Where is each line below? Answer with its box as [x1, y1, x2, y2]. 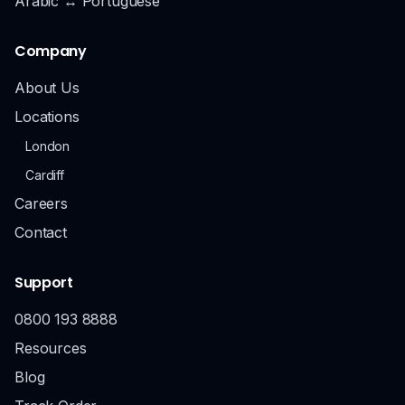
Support [14, 272, 73, 293]
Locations [14, 108, 80, 126]
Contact [14, 223, 67, 241]
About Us [14, 79, 80, 97]
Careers [14, 194, 68, 212]
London [25, 138, 71, 154]
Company [14, 41, 87, 61]
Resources [14, 339, 87, 357]
